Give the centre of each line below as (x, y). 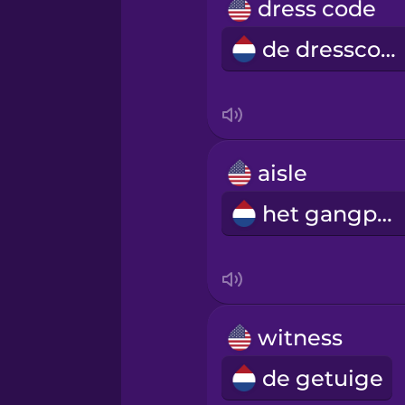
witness (300, 337)
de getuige (322, 378)
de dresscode (388, 49)
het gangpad (384, 213)
